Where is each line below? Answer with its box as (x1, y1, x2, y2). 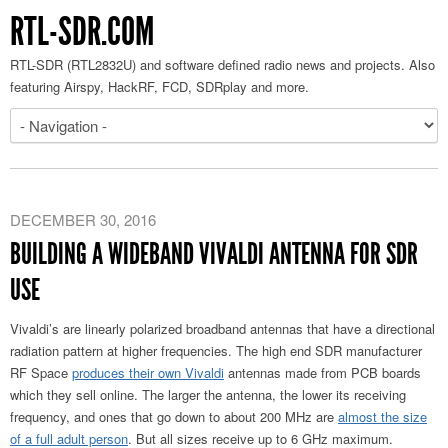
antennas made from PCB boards (224, 363, 421, 382)
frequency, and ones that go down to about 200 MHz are (10, 407, 338, 426)
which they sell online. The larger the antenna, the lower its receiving (10, 385, 406, 404)
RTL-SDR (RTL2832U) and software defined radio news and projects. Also (10, 55, 435, 74)
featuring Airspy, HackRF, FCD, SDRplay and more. (10, 77, 309, 96)
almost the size (338, 407, 427, 426)
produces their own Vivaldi (72, 363, 224, 382)
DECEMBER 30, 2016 (10, 209, 156, 230)
